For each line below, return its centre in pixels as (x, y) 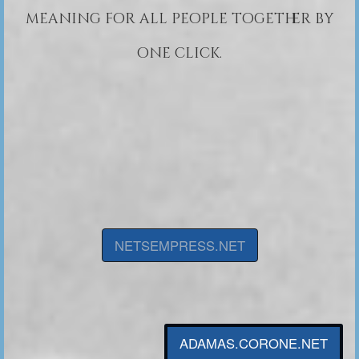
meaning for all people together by (179, 19)
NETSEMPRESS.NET (179, 245)
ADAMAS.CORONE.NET (254, 343)
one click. (179, 54)
